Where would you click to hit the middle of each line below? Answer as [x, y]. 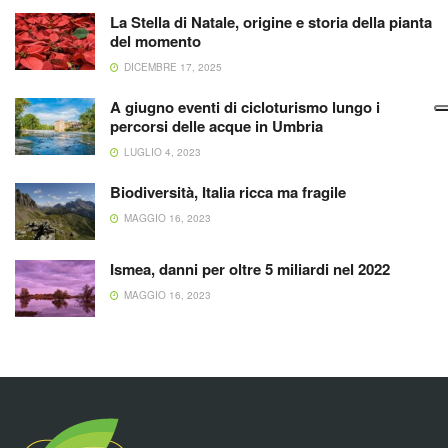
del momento [155, 41]
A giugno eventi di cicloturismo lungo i [245, 107]
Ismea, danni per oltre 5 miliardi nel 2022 [250, 269]
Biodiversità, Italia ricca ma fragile [228, 192]
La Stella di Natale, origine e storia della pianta [271, 22]
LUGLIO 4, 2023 [161, 152]
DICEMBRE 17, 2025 [171, 67]
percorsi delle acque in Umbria [216, 126]
